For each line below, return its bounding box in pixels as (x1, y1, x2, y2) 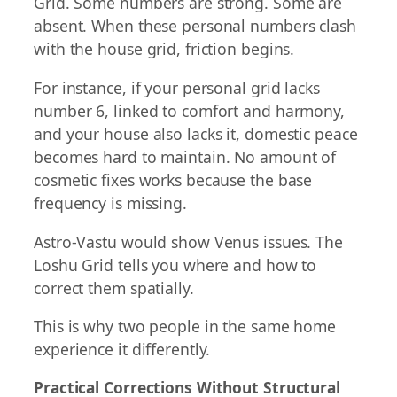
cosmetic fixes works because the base (34, 169, 313, 191)
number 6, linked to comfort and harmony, (34, 100, 345, 121)
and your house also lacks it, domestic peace (34, 123, 358, 144)
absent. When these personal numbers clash (34, 15, 356, 37)
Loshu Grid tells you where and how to (34, 253, 317, 276)
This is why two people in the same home (34, 315, 337, 338)
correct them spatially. (34, 276, 194, 299)
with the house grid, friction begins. (34, 38, 295, 60)
